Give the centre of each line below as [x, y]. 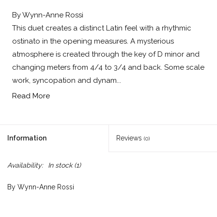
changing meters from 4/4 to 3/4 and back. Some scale [108, 68]
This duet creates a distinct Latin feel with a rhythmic [102, 28]
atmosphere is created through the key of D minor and [106, 54]
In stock [60, 165]
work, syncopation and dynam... [67, 81]
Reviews [130, 138]
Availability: [25, 165]
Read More [31, 96]
